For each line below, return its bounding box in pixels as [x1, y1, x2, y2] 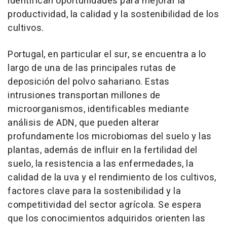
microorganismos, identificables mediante [8, 102, 189, 116]
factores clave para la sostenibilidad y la [8, 184, 181, 198]
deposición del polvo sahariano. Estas [8, 75, 170, 89]
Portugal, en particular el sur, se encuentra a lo [8, 48, 206, 61]
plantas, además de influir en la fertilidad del [8, 143, 198, 157]
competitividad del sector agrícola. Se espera [8, 198, 202, 212]
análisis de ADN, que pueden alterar [8, 116, 160, 130]
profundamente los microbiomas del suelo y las [8, 130, 212, 143]
